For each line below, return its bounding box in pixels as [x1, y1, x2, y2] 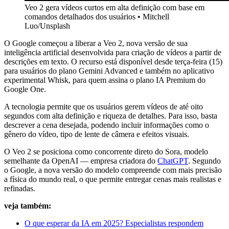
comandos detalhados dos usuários [25, 12, 135, 21]
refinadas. [4, 184, 35, 193]
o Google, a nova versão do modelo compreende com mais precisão [4, 166, 222, 175]
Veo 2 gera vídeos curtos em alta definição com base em [25, 3, 204, 12]
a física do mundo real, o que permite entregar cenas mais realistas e [4, 175, 221, 184]
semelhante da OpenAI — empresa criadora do [4, 156, 157, 166]
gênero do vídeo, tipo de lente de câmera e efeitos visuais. [4, 130, 189, 139]
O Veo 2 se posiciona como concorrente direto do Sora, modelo [4, 147, 208, 156]
